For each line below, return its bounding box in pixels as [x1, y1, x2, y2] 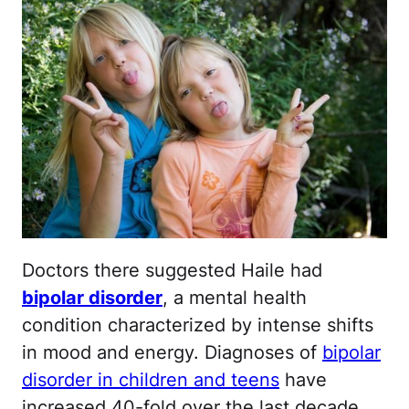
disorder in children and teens [22, 368, 279, 391]
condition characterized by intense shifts [22, 313, 373, 336]
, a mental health [163, 286, 307, 309]
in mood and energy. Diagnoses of [22, 341, 322, 363]
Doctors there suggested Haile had [22, 258, 322, 281]
